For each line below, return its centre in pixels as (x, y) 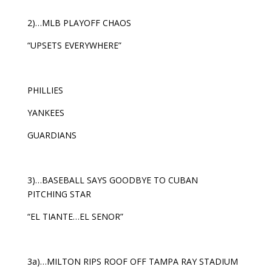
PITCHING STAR (59, 194)
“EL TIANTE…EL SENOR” (75, 216)
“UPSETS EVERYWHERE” (74, 45)
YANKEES (46, 113)
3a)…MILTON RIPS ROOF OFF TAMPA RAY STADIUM (132, 261)
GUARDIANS (52, 135)
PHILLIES (45, 90)
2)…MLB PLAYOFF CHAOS (79, 23)
